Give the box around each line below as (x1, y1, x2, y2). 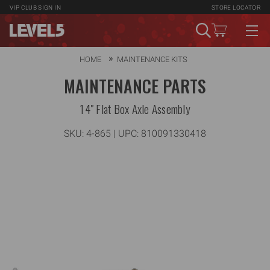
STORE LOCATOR (211, 4, 260, 11)
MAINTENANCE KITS (117, 55, 188, 64)
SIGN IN (38, 4, 61, 11)
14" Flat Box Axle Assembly (80, 100, 190, 118)
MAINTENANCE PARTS (64, 74, 206, 98)
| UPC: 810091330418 (111, 128, 206, 139)
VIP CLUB (10, 4, 37, 11)
